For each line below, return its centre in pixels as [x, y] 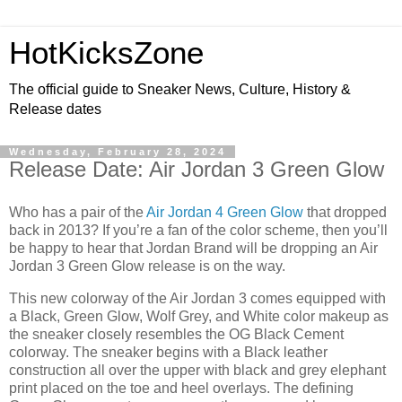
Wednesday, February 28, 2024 [118, 152]
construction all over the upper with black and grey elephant [197, 370]
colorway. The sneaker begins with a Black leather [168, 352]
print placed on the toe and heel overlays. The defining [181, 388]
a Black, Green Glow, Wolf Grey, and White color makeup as [199, 316]
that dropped [345, 212]
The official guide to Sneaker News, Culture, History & [180, 89]
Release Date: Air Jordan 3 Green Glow [197, 169]
